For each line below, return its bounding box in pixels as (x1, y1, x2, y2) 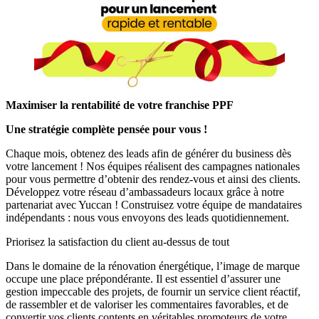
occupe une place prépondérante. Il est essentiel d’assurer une (6, 272, 281, 285)
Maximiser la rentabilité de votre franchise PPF (6, 98, 234, 111)
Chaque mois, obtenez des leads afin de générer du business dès (6, 147, 291, 159)
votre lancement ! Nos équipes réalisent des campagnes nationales (6, 159, 300, 172)
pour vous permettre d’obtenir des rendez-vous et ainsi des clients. (6, 172, 300, 185)
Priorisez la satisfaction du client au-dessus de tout (6, 235, 229, 248)
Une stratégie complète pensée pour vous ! (6, 122, 207, 135)
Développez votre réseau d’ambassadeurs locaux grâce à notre (6, 185, 284, 198)
